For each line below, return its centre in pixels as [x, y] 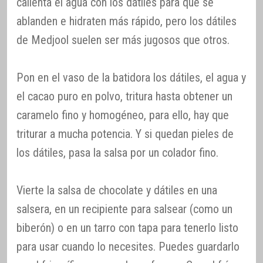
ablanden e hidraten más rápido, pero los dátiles [127, 21]
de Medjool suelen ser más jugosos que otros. [123, 40]
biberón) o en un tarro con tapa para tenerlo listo [127, 228]
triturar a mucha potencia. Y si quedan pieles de [125, 134]
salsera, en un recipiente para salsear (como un [124, 209]
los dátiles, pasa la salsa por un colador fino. [117, 153]
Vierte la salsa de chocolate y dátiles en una [117, 190]
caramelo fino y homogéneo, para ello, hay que [123, 115]
